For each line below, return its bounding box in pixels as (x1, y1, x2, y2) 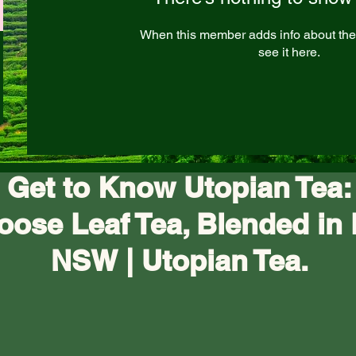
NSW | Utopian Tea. (50, 243, 308, 277)
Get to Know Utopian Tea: (6, 170, 352, 204)
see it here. (258, 44, 320, 60)
